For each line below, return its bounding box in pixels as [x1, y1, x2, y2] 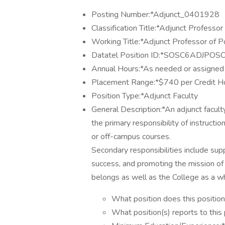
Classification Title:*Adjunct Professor [91, 23, 223, 34]
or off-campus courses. [91, 131, 171, 142]
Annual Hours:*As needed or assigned [91, 63, 224, 74]
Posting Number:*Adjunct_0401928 [91, 9, 219, 20]
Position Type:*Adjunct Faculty [91, 90, 198, 101]
